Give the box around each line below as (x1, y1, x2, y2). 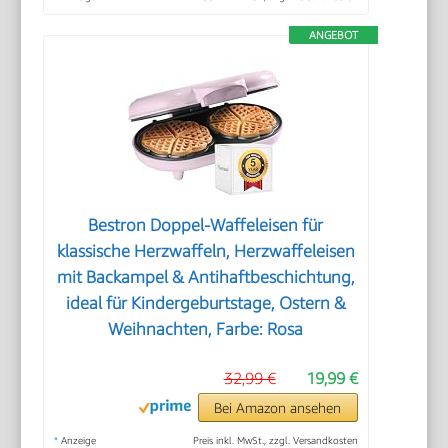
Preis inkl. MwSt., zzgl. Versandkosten (192, 433, 358, 446)
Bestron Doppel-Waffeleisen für (88, 214, 324, 235)
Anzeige (58, 433, 97, 446)
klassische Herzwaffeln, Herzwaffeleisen (56, 240, 355, 261)
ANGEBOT (308, 27, 358, 41)
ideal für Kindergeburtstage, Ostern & (65, 292, 346, 313)
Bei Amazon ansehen (214, 398, 342, 416)
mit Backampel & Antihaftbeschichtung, (56, 266, 355, 287)
